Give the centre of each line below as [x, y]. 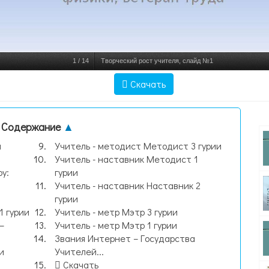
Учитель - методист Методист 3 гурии [138, 146]
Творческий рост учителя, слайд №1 [157, 61]
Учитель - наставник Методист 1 [127, 159]
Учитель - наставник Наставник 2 [128, 185]
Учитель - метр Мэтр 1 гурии [116, 225]
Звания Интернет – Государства [125, 238]
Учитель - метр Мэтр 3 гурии [116, 212]
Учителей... [80, 251]
